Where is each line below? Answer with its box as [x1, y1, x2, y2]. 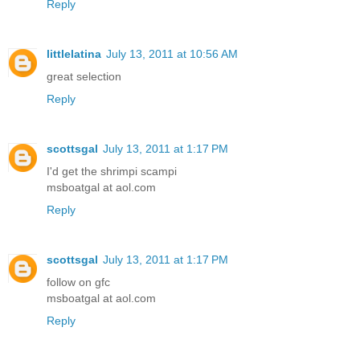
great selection [47, 70, 121, 84]
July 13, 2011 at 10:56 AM [106, 47, 238, 61]
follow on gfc [47, 276, 110, 289]
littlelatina [47, 47, 101, 61]
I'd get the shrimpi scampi [47, 165, 177, 178]
